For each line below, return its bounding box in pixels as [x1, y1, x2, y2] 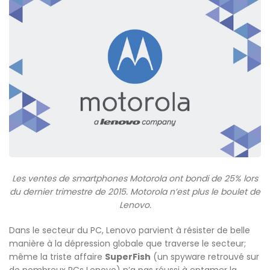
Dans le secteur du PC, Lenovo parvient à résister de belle [9, 224, 250, 237]
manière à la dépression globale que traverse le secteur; [9, 237, 246, 250]
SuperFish [105, 251, 151, 263]
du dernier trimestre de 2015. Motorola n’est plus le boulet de [10, 186, 260, 198]
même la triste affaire [9, 251, 105, 263]
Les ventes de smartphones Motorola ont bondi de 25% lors [12, 172, 258, 185]
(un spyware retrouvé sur [151, 251, 259, 263]
